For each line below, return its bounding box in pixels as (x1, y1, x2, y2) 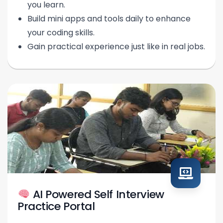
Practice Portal (17, 199, 95, 215)
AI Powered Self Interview (30, 187, 164, 203)
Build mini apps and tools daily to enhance (27, 13, 191, 25)
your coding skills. (27, 27, 95, 39)
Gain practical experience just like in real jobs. (27, 41, 205, 53)
